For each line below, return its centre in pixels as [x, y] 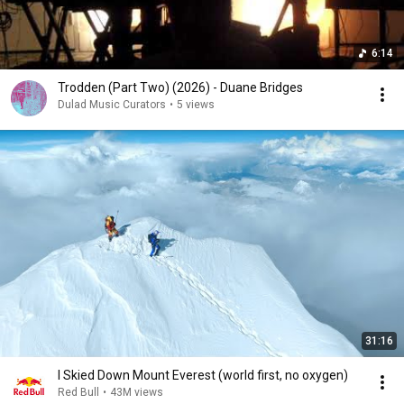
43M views [137, 392]
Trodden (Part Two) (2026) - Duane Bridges [180, 87]
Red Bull [78, 392]
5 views [196, 105]
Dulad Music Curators [112, 105]
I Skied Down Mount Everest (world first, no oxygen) [203, 375]
